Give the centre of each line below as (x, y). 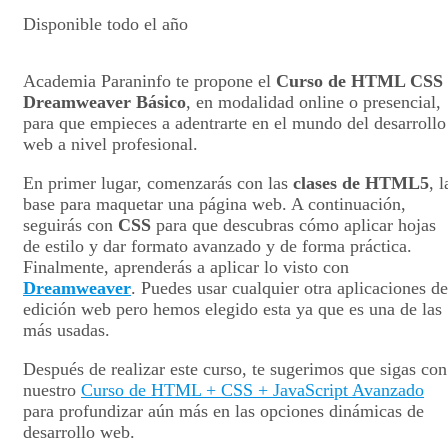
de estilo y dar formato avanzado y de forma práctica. (217, 246)
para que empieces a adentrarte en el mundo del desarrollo (234, 123)
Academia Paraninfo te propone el (149, 81)
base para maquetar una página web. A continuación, (214, 204)
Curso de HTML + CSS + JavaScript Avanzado (252, 390)
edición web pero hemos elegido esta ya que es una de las (232, 309)
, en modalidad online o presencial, (313, 102)
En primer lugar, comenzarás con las (158, 183)
